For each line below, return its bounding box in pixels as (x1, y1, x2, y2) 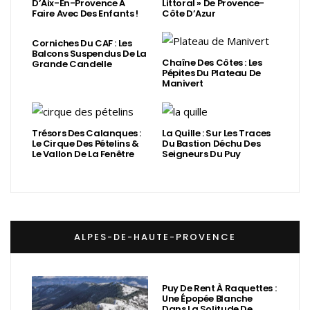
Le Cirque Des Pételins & (32, 136, 139, 150)
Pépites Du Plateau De (162, 66, 261, 80)
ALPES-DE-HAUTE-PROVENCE (74, 230, 236, 244)
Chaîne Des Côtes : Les (162, 56, 262, 70)
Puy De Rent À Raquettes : (162, 281, 277, 295)
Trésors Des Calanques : (32, 126, 142, 140)
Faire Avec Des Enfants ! (32, 6, 138, 20)
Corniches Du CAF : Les (32, 36, 132, 50)
